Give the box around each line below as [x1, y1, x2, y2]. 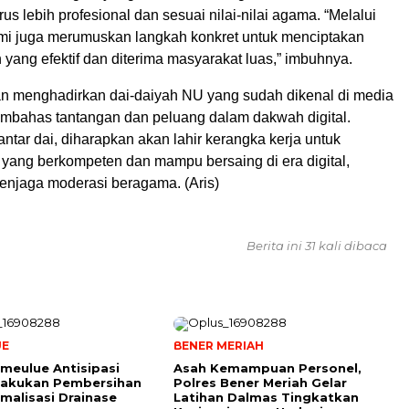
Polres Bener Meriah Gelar [173, 375, 347, 390]
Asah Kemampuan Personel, [173, 361, 362, 375]
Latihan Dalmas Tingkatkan [173, 390, 359, 404]
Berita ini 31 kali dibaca [246, 238, 387, 253]
